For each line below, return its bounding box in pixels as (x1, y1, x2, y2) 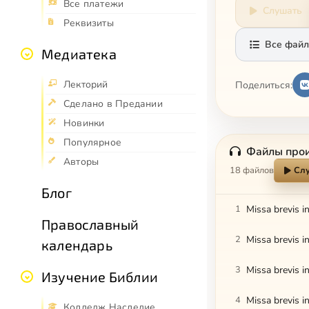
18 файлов (230, 164, 274, 177)
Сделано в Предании (63, 97, 163, 111)
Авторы (63, 155, 99, 169)
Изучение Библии (41, 268, 158, 286)
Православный (41, 216, 139, 233)
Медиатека (41, 46, 117, 63)
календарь (41, 237, 112, 254)
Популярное (63, 136, 122, 150)
